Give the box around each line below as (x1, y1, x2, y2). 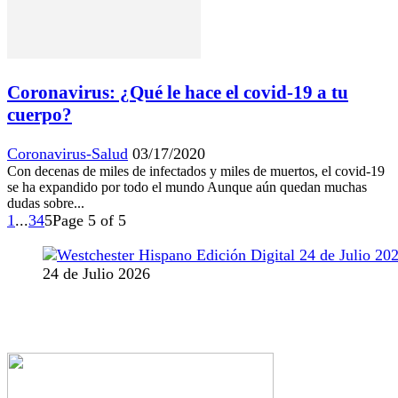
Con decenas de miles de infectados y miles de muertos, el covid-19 (7, 163, 385, 179)
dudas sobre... (7, 195, 84, 211)
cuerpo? (7, 103, 72, 125)
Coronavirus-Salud (7, 144, 128, 163)
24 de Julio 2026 (43, 264, 150, 283)
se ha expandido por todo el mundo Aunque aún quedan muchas (7, 179, 367, 195)
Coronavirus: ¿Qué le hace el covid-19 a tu (7, 81, 348, 103)
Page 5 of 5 (52, 211, 126, 229)
